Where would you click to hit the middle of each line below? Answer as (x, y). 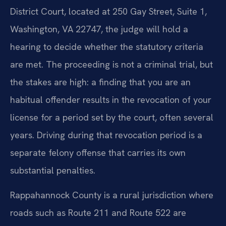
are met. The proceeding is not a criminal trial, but (111, 64)
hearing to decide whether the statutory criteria (107, 46)
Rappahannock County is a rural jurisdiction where (112, 195)
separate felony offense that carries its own (98, 152)
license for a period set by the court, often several (112, 117)
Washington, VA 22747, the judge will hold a (99, 29)
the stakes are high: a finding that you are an (100, 82)
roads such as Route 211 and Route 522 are (98, 212)
